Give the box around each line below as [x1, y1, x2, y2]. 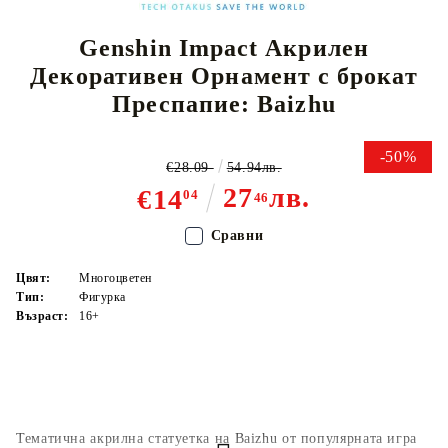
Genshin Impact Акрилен [79, 34, 369, 61]
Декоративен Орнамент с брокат [30, 62, 418, 89]
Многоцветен [79, 271, 152, 286]
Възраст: [16, 309, 69, 324]
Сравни [210, 228, 264, 244]
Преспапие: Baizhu [112, 90, 336, 117]
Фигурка [79, 290, 126, 305]
